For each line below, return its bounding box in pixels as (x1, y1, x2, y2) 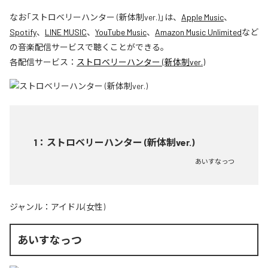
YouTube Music (95, 27, 147, 37)
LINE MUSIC (45, 27, 87, 37)
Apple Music (181, 12, 224, 22)
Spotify (10, 27, 36, 37)
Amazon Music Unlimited (155, 27, 242, 37)
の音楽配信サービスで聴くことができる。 (10, 42, 169, 52)
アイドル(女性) (51, 202, 105, 212)
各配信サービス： (10, 57, 77, 67)
